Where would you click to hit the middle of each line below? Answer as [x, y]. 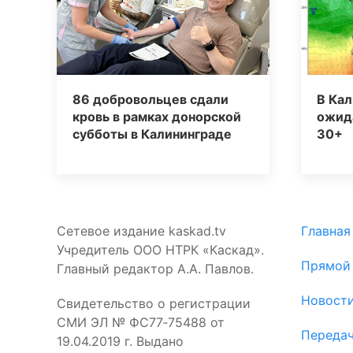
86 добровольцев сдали [150, 99]
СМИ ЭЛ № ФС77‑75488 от [141, 322]
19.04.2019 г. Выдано [120, 341]
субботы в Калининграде [152, 134]
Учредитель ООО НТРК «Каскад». [160, 249]
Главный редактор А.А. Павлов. [155, 268]
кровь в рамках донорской [157, 116]
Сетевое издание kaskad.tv [141, 230]
